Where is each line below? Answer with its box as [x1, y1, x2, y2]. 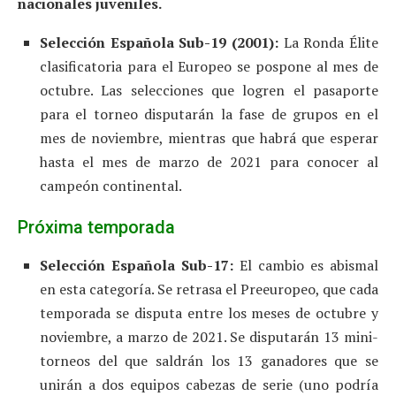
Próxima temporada [18, 216, 175, 238]
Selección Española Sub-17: [40, 255, 233, 275]
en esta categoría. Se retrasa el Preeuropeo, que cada [40, 278, 378, 299]
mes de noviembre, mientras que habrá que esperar [40, 127, 378, 148]
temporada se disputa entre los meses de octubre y [40, 302, 378, 323]
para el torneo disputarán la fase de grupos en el [40, 103, 378, 124]
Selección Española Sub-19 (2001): [40, 32, 278, 52]
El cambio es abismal [233, 255, 378, 275]
